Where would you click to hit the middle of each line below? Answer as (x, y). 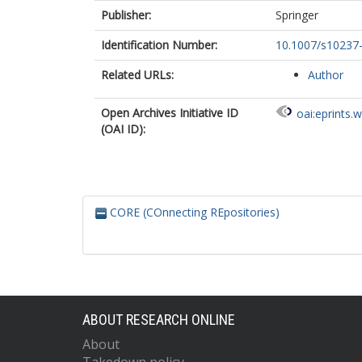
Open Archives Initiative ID (170, 113)
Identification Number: (159, 45)
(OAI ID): (123, 129)
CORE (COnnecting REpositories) (193, 212)
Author (326, 75)
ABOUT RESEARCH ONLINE (159, 320)
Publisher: (126, 15)
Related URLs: (137, 75)
